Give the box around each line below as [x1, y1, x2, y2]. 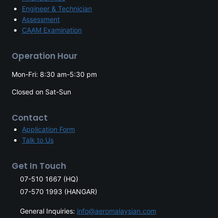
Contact [12, 112, 48, 124]
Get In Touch [12, 160, 66, 172]
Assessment [22, 15, 60, 23]
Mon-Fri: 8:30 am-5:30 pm [12, 70, 97, 78]
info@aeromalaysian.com [77, 207, 156, 215]
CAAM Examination [22, 26, 82, 34]
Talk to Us [22, 136, 54, 144]
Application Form [22, 125, 75, 133]
